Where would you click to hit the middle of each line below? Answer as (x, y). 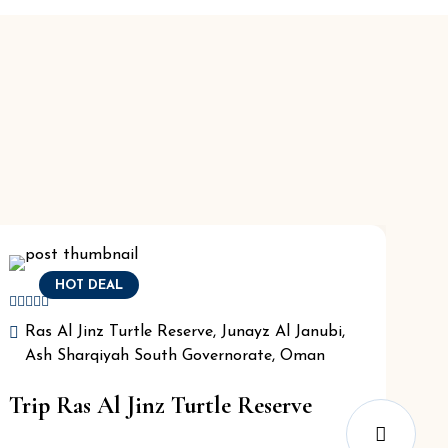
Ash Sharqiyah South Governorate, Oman (175, 356)
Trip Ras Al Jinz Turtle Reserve (161, 405)
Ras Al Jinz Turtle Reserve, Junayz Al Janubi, (185, 332)
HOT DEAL (89, 285)
